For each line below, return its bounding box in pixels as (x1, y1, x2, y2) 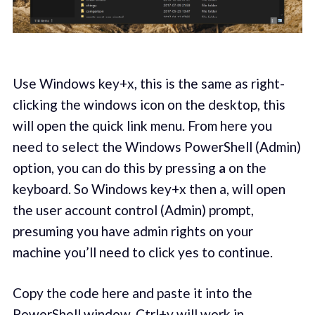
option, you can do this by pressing (12, 159, 219, 176)
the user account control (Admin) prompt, (12, 201, 254, 218)
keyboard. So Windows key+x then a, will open (12, 180, 285, 197)
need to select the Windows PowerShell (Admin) (12, 138, 301, 155)
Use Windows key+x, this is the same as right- (12, 75, 285, 91)
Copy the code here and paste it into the (12, 285, 252, 302)
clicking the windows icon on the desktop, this (12, 96, 285, 112)
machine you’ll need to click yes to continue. (12, 243, 273, 260)
